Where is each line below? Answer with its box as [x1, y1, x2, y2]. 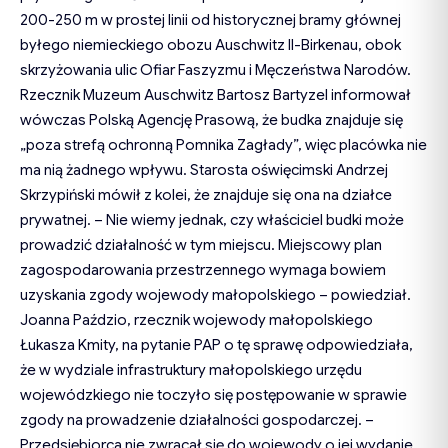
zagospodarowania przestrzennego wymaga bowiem [20, 261, 386, 280]
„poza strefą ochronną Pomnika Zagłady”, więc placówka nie [20, 136, 427, 155]
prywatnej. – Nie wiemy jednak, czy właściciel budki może [20, 211, 404, 230]
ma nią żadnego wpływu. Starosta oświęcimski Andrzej [20, 161, 388, 180]
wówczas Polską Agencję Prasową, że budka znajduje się [20, 111, 403, 130]
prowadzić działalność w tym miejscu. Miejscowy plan [20, 236, 382, 255]
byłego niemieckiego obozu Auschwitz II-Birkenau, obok [20, 36, 401, 55]
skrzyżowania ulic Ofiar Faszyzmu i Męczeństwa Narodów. [20, 61, 411, 80]
